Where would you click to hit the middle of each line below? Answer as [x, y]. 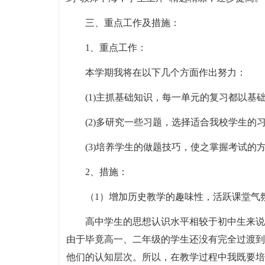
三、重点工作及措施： [132, 23]
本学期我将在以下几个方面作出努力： [165, 72]
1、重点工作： [116, 48]
